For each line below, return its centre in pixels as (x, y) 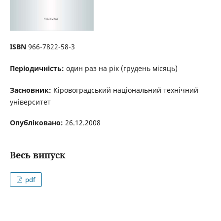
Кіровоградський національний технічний (126, 90)
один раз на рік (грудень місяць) (121, 68)
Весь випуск (37, 155)
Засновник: (31, 90)
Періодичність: (37, 68)
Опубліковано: (37, 123)
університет (30, 102)
